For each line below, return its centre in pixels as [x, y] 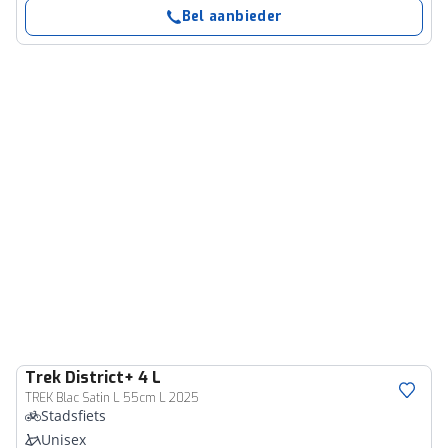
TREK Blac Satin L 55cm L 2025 [112, 398]
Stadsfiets [73, 415]
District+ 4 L [113, 377]
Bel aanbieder [232, 16]
